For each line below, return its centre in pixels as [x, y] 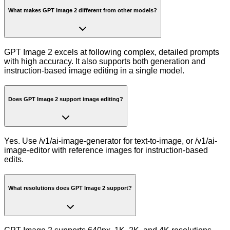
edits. [14, 160]
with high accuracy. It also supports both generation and [105, 61]
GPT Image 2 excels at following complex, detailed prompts [112, 52]
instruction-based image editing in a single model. [94, 70]
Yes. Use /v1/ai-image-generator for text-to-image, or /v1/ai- [111, 141]
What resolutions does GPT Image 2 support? [70, 188]
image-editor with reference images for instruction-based [106, 150]
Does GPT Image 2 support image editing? [66, 99]
